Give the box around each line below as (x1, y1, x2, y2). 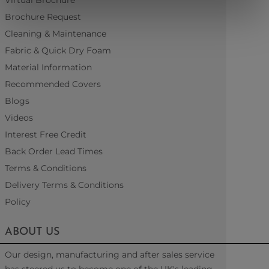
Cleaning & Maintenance (5, 28, 106, 39)
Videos (5, 112, 33, 123)
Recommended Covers (5, 79, 101, 89)
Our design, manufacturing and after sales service (5, 249, 214, 260)
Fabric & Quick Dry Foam (5, 45, 111, 56)
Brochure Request (5, 11, 81, 22)
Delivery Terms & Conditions (5, 180, 124, 190)
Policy (5, 196, 31, 207)
